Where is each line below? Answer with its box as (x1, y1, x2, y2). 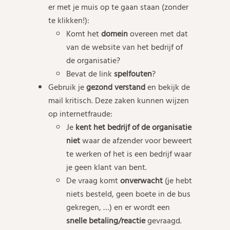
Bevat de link (66, 67, 114, 81)
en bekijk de (147, 81, 190, 94)
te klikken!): (48, 14, 89, 27)
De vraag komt (66, 174, 120, 187)
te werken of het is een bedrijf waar (66, 147, 191, 161)
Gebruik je (48, 81, 86, 94)
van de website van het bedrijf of (66, 41, 183, 54)
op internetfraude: (48, 107, 112, 121)
